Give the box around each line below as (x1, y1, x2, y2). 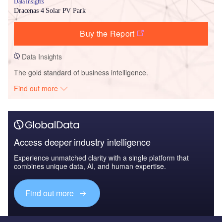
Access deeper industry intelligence (14, 135, 151, 148)
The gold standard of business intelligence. (14, 67, 148, 77)
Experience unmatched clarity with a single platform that (14, 152, 189, 163)
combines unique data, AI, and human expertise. (14, 161, 166, 171)
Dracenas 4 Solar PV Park (14, 6, 86, 14)
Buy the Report (80, 27, 135, 39)
